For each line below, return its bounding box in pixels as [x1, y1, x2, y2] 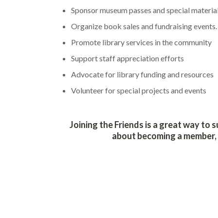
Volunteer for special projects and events [71, 86, 206, 95]
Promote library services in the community [71, 37, 212, 47]
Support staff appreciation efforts [71, 54, 184, 63]
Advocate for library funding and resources [71, 70, 214, 79]
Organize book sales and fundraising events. [71, 21, 217, 31]
